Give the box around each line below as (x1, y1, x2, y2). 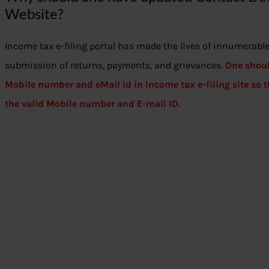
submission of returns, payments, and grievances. (5, 59, 225, 71)
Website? (5, 5, 64, 23)
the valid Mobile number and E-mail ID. (5, 98, 185, 110)
